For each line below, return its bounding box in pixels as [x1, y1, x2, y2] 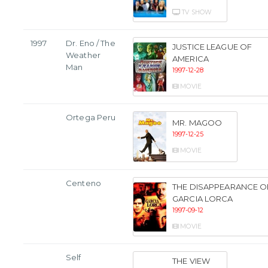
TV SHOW [180, 8, 212, 17]
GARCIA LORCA [172, 194, 233, 204]
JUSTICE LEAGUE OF [172, 42, 252, 52]
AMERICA [172, 54, 209, 64]
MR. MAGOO [172, 118, 223, 128]
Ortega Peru [66, 112, 116, 123]
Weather [66, 50, 100, 60]
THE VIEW [172, 256, 211, 266]
